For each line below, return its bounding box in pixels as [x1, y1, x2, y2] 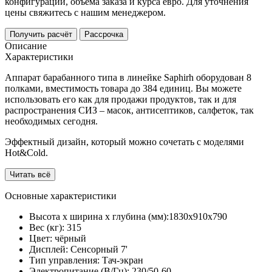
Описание [5, 41, 47, 52]
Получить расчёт [10, 30, 72, 39]
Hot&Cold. [5, 148, 48, 158]
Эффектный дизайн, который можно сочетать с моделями [5, 137, 244, 148]
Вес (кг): [29, 222, 64, 233]
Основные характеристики [5, 191, 117, 202]
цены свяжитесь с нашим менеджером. [5, 7, 166, 18]
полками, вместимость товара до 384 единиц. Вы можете [5, 83, 242, 94]
